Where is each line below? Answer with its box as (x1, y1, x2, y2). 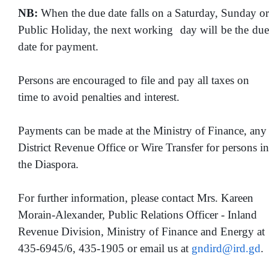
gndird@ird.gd (192, 241, 261, 255)
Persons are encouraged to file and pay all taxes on (18, 73, 249, 86)
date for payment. (18, 40, 98, 53)
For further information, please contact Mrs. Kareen (18, 191, 253, 204)
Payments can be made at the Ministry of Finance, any (18, 124, 267, 137)
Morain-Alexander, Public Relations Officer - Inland (18, 208, 257, 221)
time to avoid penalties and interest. (18, 90, 180, 103)
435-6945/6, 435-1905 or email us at (18, 241, 192, 255)
